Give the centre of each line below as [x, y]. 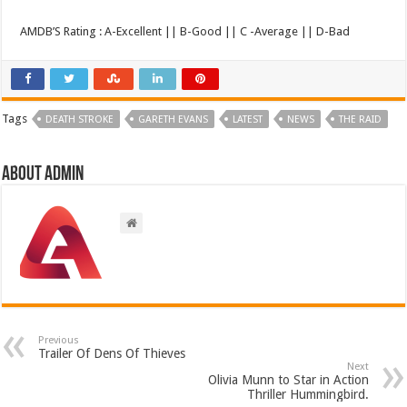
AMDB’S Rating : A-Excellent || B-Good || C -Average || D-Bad [185, 31]
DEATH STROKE [80, 119]
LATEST [248, 119]
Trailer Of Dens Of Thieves [112, 353]
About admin [43, 174]
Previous [59, 340]
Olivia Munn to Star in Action [288, 379]
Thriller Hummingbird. [308, 394]
